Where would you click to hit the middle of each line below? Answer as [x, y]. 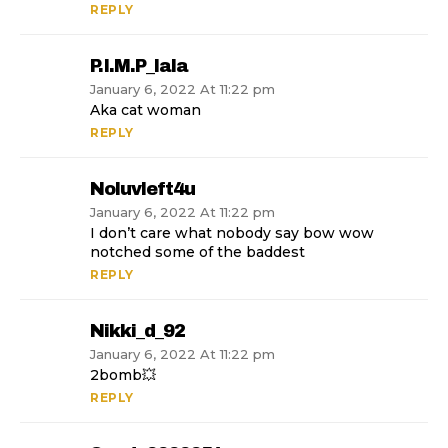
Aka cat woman [145, 110]
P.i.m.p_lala [139, 66]
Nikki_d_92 [137, 331]
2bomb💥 [123, 375]
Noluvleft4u [142, 189]
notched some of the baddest [197, 252]
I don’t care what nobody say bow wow [232, 233]
